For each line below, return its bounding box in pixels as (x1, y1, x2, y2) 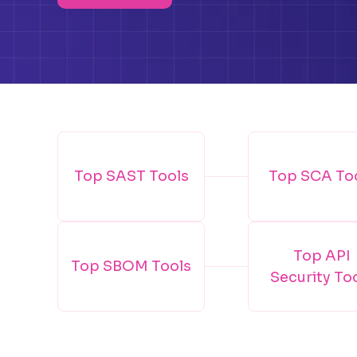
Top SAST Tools (73, 167, 189, 185)
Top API (292, 246, 351, 265)
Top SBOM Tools (71, 257, 191, 275)
